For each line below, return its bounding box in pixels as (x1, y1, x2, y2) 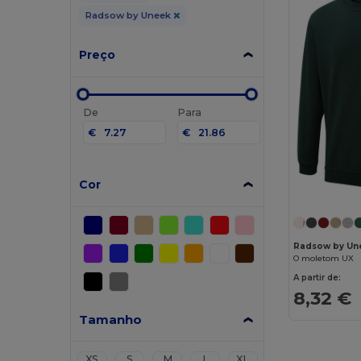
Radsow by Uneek (85, 9, 173, 21)
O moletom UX (293, 253, 355, 263)
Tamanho (79, 311, 143, 327)
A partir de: (293, 272, 342, 283)
